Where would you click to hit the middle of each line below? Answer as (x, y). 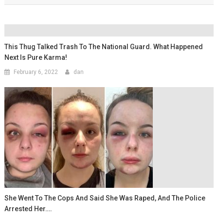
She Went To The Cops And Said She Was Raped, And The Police (105, 198)
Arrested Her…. (28, 209)
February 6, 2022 (36, 72)
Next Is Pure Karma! (36, 57)
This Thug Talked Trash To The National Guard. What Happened (104, 46)
